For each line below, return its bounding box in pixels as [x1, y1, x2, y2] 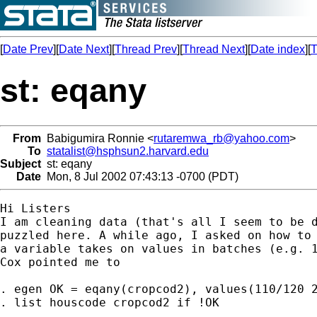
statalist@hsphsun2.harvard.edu [47, 144, 209, 157]
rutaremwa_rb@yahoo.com [154, 132, 289, 144]
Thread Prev [115, 43, 177, 55]
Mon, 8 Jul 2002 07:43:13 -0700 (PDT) [41, 170, 238, 183]
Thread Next [183, 43, 245, 55]
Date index [250, 43, 305, 55]
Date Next [59, 43, 109, 55]
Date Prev [3, 43, 53, 55]
